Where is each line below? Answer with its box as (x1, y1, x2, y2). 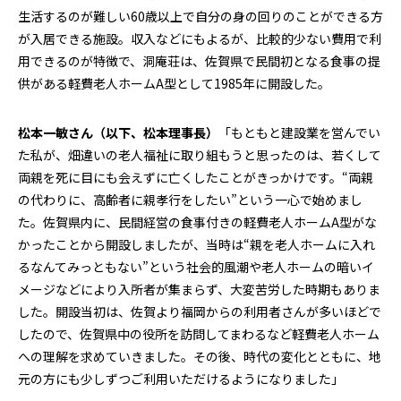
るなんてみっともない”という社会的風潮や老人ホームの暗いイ (18, 258, 374, 277)
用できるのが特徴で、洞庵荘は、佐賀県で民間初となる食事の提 (18, 52, 380, 71)
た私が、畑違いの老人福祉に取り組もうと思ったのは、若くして (18, 146, 381, 165)
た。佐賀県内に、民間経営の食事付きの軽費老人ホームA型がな (18, 213, 377, 232)
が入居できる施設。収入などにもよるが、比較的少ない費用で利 (18, 30, 381, 48)
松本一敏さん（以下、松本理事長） (18, 124, 218, 142)
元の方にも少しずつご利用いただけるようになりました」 (18, 370, 344, 388)
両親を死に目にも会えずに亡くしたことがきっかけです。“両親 (18, 168, 373, 187)
